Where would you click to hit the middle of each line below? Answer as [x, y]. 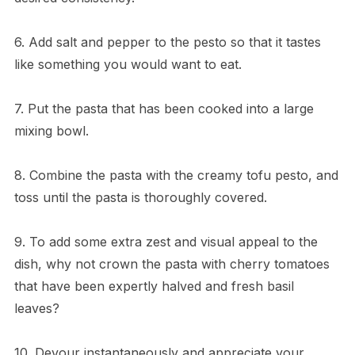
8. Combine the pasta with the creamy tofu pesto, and [176, 175]
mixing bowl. [51, 130]
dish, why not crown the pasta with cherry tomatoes [172, 263]
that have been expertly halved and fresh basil [154, 286]
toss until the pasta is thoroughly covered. [140, 197]
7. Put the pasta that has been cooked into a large [164, 108]
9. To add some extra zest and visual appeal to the [166, 241]
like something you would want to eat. [128, 64]
